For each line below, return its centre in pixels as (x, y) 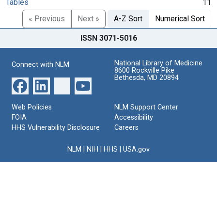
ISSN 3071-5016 (108, 38)
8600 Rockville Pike (144, 70)
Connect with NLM (40, 64)
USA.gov (136, 149)
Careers (126, 127)
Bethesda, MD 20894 (147, 77)
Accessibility (134, 117)
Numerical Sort (180, 18)
